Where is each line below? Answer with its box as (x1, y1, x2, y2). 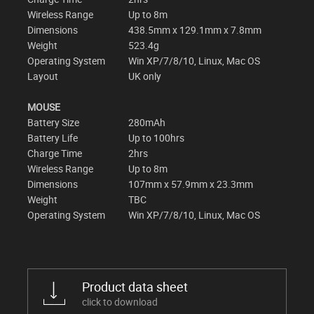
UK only (128, 69, 161, 83)
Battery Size (27, 115, 79, 129)
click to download (82, 294, 158, 308)
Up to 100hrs (128, 130, 184, 144)
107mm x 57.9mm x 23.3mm (128, 177, 253, 191)
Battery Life (27, 130, 78, 144)
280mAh (128, 115, 165, 129)
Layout (27, 69, 58, 83)
